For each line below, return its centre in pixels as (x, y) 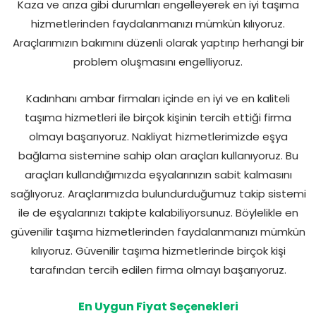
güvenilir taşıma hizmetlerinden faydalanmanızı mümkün (158, 231)
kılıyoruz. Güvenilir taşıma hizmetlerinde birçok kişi (158, 250)
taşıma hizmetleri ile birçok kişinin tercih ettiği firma (158, 117)
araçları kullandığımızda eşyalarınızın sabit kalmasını (158, 174)
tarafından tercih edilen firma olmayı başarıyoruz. (158, 269)
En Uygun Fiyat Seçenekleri (158, 306)
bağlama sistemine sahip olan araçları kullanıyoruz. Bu (158, 155)
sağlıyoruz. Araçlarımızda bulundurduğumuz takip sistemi (158, 193)
